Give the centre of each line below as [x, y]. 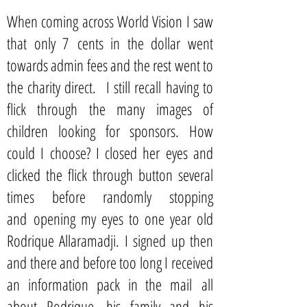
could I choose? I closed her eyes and [110, 153]
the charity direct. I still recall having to [110, 87]
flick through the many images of [110, 109]
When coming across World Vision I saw [110, 21]
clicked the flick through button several [110, 175]
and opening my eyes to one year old [110, 219]
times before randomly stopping [110, 197]
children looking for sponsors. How [110, 131]
